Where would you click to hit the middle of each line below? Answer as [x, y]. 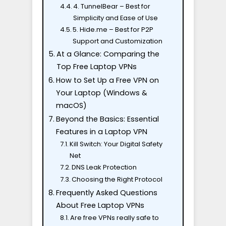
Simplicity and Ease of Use [116, 18]
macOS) [71, 105]
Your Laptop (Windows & [101, 93]
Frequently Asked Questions [106, 192]
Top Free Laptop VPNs [96, 66]
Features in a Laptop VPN [101, 131]
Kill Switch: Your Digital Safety [116, 144]
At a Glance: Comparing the [108, 54]
